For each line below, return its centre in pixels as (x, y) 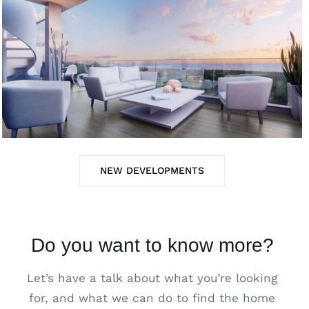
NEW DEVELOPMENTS (152, 170)
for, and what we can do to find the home (152, 298)
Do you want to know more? (152, 245)
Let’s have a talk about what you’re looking (152, 278)
